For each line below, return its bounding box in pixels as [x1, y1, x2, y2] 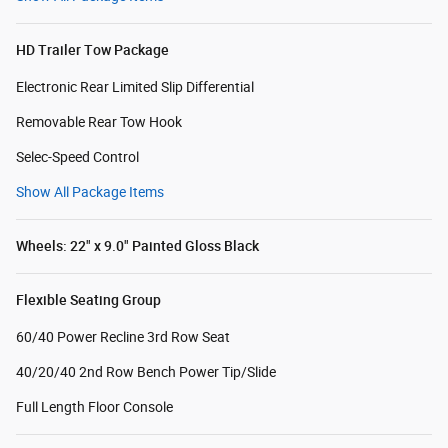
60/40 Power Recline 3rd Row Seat [16, 329, 230, 346]
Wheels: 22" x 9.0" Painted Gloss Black [16, 238, 259, 255]
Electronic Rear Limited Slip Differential [16, 79, 254, 96]
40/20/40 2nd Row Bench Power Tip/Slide [16, 364, 276, 381]
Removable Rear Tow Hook [16, 114, 182, 131]
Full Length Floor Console [16, 399, 173, 416]
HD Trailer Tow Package [16, 42, 169, 59]
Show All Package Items [16, 184, 164, 201]
